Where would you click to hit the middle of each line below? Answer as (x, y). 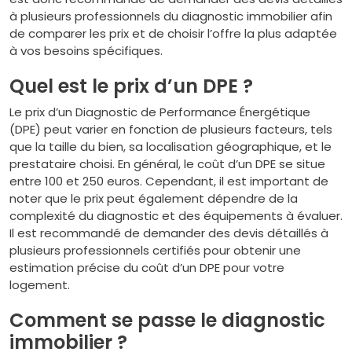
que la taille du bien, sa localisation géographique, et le (170, 147)
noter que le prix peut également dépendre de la (154, 198)
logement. (40, 285)
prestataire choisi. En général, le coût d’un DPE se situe (167, 164)
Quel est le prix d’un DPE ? (131, 86)
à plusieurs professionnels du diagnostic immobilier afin (171, 16)
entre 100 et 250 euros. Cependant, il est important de (169, 181)
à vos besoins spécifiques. (86, 51)
